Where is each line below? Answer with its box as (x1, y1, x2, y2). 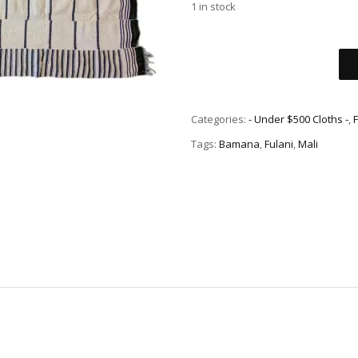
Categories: (191, 112, 249, 127)
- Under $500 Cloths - (249, 112, 348, 127)
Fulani (265, 137, 293, 152)
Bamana (219, 137, 260, 152)
